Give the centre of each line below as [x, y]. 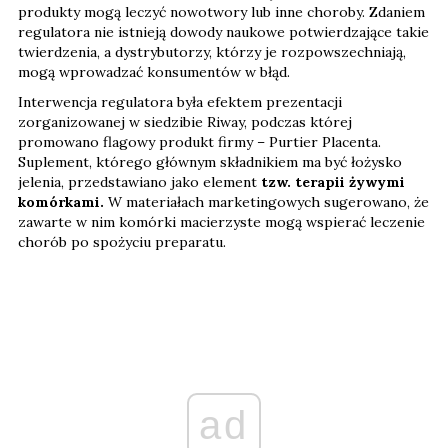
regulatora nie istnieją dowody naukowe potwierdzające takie [223, 32]
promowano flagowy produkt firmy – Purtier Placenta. [199, 142]
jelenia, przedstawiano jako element [137, 182]
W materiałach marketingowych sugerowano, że [266, 202]
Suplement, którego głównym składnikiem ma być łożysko [210, 162]
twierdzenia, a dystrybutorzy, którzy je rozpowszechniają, [212, 52]
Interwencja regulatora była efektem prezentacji [180, 102]
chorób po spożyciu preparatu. [122, 242]
